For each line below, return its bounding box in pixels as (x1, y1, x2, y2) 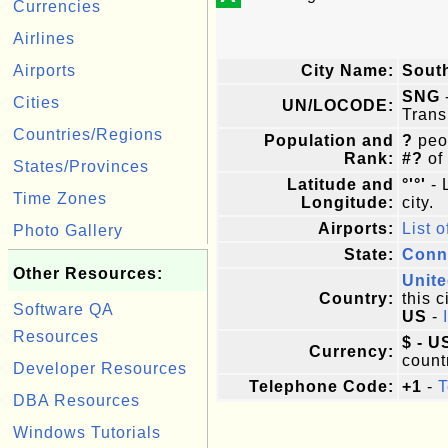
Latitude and (287, 176, 394, 193)
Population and (264, 132, 394, 149)
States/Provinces (13, 158, 149, 175)
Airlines (13, 30, 75, 47)
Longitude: (301, 194, 394, 211)
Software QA (13, 301, 113, 318)
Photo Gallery (13, 222, 123, 239)
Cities (13, 94, 60, 111)
